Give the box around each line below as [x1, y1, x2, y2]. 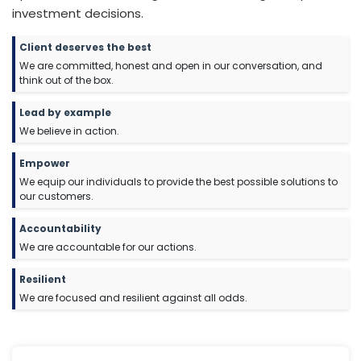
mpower [25, 156, 70, 171]
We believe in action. [19, 124, 119, 139]
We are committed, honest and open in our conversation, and [19, 59, 322, 73]
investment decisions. [12, 5, 143, 23]
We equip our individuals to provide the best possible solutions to [19, 175, 338, 189]
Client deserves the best [19, 40, 151, 55]
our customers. [19, 189, 93, 204]
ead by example [24, 106, 111, 120]
